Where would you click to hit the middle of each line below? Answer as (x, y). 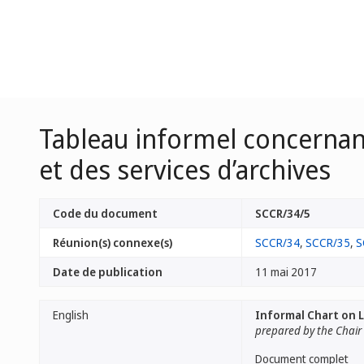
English (71, 315)
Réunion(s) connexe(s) (113, 243)
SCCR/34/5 (283, 213)
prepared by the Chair (308, 330)
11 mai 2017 (286, 272)
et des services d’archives (185, 169)
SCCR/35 (328, 243)
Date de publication (108, 272)
